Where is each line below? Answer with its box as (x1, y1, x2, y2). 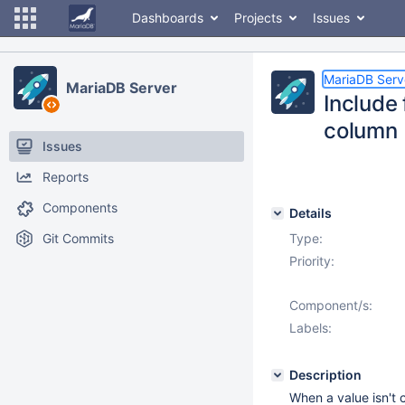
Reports (42, 169, 89, 184)
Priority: (289, 253, 334, 268)
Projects (234, 10, 282, 25)
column (324, 118, 398, 144)
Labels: (289, 320, 332, 335)
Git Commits (42, 231, 114, 246)
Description (289, 367, 362, 382)
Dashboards (132, 10, 203, 25)
